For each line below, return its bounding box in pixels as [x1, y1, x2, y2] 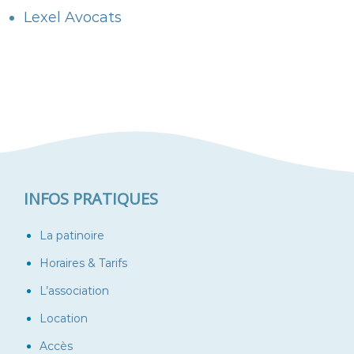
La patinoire [40, 228, 104, 243]
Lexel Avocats [24, 9, 122, 27]
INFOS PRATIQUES [24, 188, 158, 210]
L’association [40, 284, 109, 299]
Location [40, 311, 88, 326]
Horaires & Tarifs [40, 256, 127, 271]
